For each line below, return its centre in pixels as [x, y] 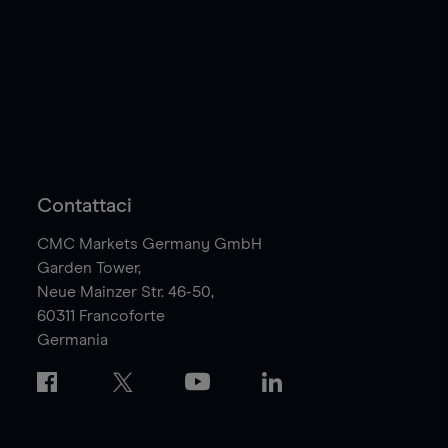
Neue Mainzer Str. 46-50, [125, 292]
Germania [72, 340]
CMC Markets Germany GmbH [149, 244]
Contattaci [84, 206]
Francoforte [121, 316]
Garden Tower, [88, 268]
